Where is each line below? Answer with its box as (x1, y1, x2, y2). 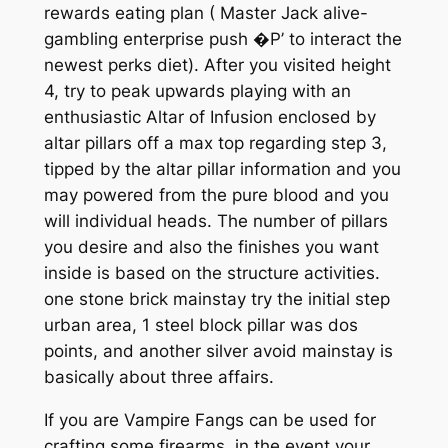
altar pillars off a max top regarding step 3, (43, 132, 387, 153)
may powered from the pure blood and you (43, 184, 389, 205)
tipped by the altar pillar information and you (43, 158, 401, 179)
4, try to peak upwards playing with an (43, 80, 351, 101)
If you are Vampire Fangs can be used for (43, 409, 376, 430)
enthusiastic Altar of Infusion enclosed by (43, 106, 376, 127)
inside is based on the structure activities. (43, 262, 380, 283)
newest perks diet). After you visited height (43, 54, 391, 75)
